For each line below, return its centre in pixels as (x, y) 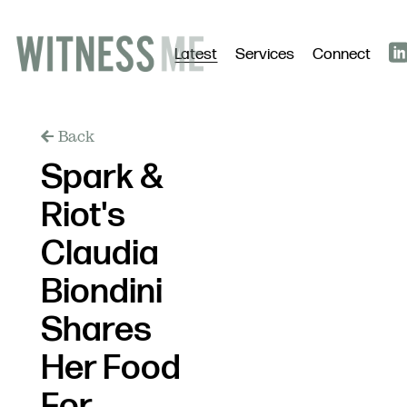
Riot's (83, 216)
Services (265, 55)
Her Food (110, 368)
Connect (342, 55)
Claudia (99, 254)
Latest (196, 55)
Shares (96, 330)
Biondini (101, 292)
